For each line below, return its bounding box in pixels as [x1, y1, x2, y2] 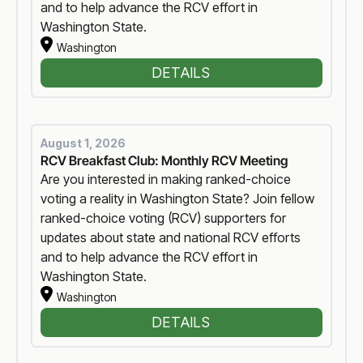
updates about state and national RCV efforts [41, 228, 301, 246]
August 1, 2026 [41, 135, 126, 150]
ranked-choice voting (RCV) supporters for [41, 209, 287, 226]
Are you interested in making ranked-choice [41, 170, 292, 187]
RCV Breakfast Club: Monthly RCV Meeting [41, 152, 288, 169]
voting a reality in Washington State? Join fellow [41, 190, 315, 207]
